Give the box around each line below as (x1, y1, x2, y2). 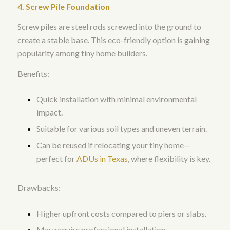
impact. (36, 107, 63, 118)
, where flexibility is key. (127, 154, 210, 164)
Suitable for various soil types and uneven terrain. (36, 124, 207, 134)
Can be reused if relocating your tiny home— (36, 140, 190, 150)
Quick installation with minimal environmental (36, 94, 197, 104)
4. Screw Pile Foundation (17, 1, 110, 11)
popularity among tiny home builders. (17, 48, 147, 59)
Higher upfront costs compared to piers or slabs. (36, 208, 206, 218)
